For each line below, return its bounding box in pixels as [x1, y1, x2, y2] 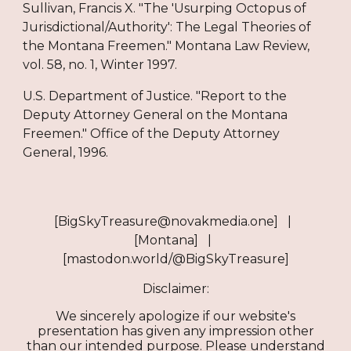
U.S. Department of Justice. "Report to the [23, 89, 288, 104]
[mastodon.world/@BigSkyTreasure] [62, 251, 289, 266]
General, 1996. [23, 145, 109, 161]
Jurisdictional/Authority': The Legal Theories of [23, 20, 312, 35]
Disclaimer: [142, 281, 209, 296]
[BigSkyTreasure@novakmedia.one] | [53, 214, 298, 229]
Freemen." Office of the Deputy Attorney [23, 126, 280, 142]
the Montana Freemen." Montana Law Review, [23, 38, 310, 54]
